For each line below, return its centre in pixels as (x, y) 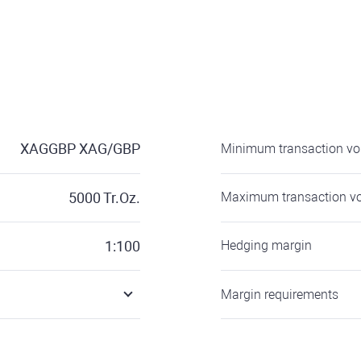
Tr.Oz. (122, 198)
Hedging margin (266, 245)
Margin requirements (280, 295)
